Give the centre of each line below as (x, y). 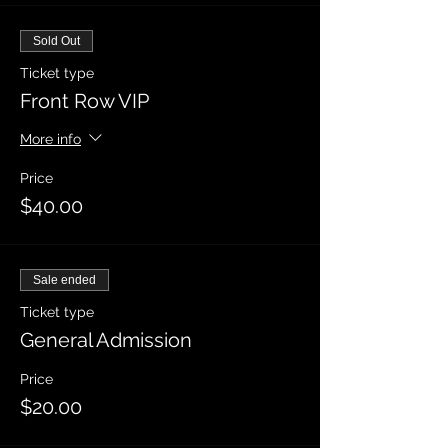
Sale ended (64, 280)
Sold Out (56, 41)
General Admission (106, 340)
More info (50, 138)
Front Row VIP (84, 101)
